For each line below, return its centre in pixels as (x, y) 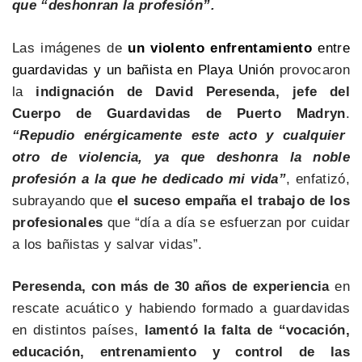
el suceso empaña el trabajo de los (233, 200)
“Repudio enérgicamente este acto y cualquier (179, 135)
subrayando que (65, 200)
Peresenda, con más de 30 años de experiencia (171, 287)
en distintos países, (76, 330)
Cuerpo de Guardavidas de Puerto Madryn (179, 113)
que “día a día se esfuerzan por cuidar (226, 222)
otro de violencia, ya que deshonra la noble (181, 157)
